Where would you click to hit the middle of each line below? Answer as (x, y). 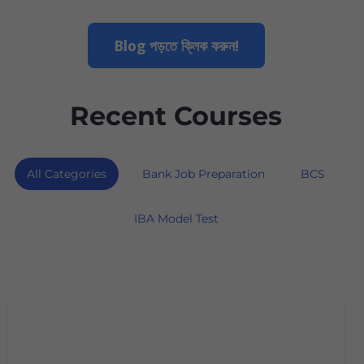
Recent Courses (176, 116)
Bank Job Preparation (204, 174)
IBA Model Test (176, 219)
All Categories (67, 174)
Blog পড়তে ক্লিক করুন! (176, 46)
